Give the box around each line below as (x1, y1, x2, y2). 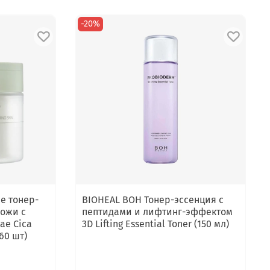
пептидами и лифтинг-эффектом (82, 206, 233, 218)
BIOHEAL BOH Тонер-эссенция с (82, 193, 224, 206)
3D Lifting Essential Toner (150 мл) (82, 218, 230, 230)
